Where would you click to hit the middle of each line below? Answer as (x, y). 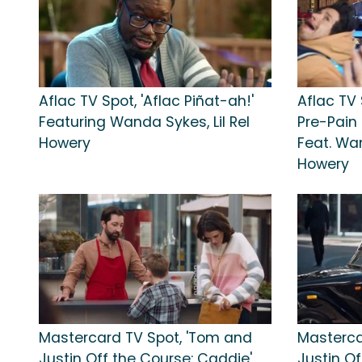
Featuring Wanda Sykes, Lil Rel (144, 122)
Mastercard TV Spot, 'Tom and (145, 337)
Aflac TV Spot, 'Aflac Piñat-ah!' (146, 101)
